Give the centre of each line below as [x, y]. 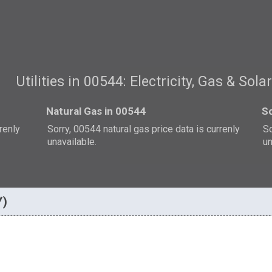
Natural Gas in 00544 [96, 111]
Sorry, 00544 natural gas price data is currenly [144, 129]
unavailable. [72, 141]
